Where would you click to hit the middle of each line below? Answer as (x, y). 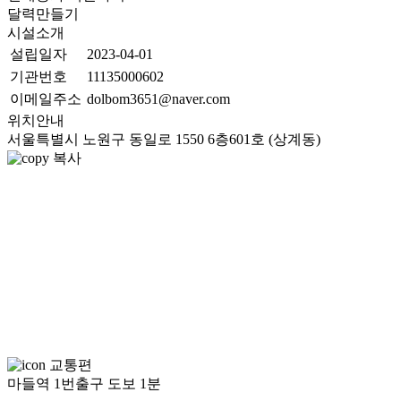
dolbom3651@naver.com (158, 99)
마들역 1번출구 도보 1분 (84, 384)
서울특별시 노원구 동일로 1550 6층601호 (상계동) (164, 139)
